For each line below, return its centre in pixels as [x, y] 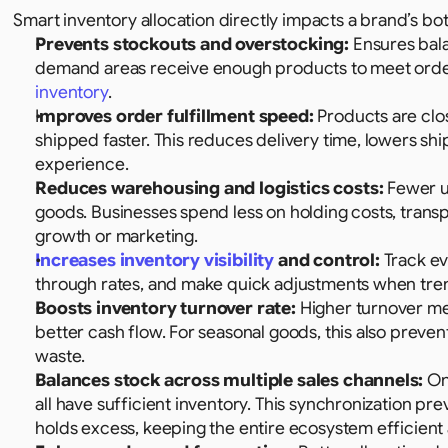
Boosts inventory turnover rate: [165, 308]
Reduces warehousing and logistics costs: [209, 188]
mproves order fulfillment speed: [176, 116]
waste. [60, 356]
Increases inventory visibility [155, 260]
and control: [327, 260]
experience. [82, 164]
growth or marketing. [116, 236]
